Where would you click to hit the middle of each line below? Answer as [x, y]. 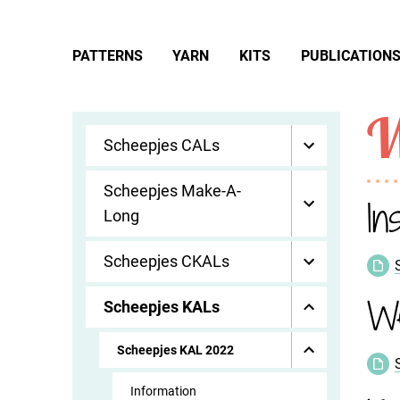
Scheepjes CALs [161, 145]
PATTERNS [107, 55]
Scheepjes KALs [161, 307]
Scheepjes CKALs [166, 261]
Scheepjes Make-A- [172, 191]
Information [163, 391]
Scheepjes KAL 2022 [175, 350]
